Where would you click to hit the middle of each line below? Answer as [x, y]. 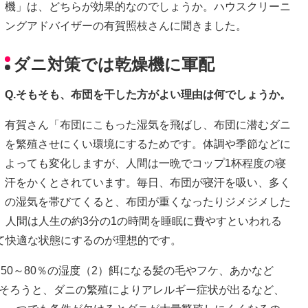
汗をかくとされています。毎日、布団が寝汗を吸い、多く [148, 183]
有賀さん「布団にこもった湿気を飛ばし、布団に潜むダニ [148, 125]
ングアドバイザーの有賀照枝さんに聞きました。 [126, 25]
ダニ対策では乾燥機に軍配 [114, 65]
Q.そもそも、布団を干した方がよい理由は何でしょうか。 [148, 95]
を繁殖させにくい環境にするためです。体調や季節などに [148, 144]
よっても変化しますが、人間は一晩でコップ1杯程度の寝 [145, 164]
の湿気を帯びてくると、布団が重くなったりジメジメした [148, 202]
